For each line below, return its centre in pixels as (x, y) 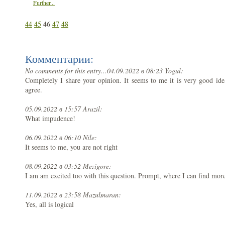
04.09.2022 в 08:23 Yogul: (145, 71)
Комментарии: (59, 58)
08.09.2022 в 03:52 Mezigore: (68, 166)
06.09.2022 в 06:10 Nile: (61, 137)
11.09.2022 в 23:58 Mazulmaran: (73, 195)
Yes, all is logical (49, 204)
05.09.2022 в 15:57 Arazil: (64, 109)
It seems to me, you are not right (71, 147)
